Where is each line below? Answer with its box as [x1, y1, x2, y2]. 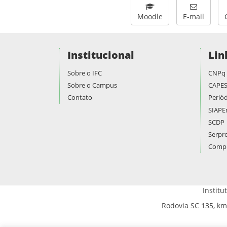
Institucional [67, 48, 134, 62]
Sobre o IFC [67, 68, 102, 78]
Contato [67, 93, 92, 102]
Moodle [137, 12, 163, 21]
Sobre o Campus [67, 81, 117, 90]
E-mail [183, 12, 204, 21]
